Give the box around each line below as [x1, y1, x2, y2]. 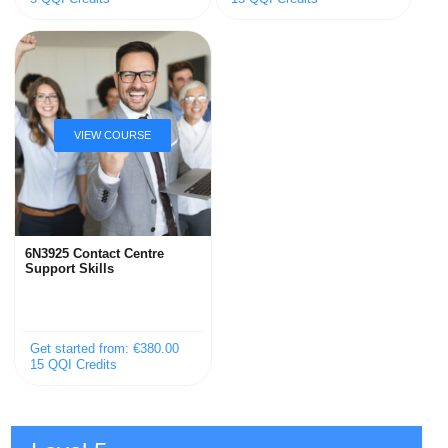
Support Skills [25, 260, 115, 276]
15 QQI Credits [30, 357, 118, 373]
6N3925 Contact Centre [25, 245, 165, 261]
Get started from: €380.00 [30, 340, 180, 356]
